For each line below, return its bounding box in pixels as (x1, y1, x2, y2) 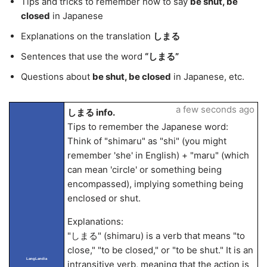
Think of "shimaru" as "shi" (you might (67, 135, 226, 147)
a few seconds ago (175, 104, 254, 115)
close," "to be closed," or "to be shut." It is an (67, 244, 253, 256)
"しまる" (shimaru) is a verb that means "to (67, 230, 245, 241)
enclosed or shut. (67, 193, 141, 204)
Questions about (21, 71, 92, 82)
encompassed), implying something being (67, 178, 243, 190)
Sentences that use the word (21, 51, 145, 62)
